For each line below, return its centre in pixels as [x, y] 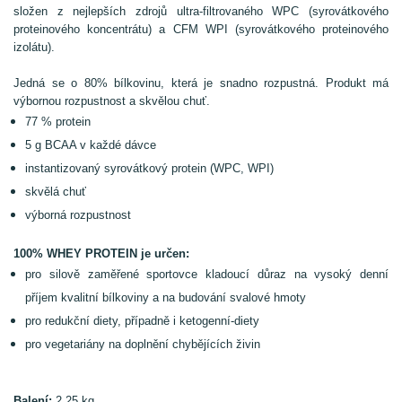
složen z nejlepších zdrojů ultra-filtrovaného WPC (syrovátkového [201, 11]
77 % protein [60, 122]
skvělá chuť [57, 192]
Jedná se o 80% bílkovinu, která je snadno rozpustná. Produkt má [201, 83]
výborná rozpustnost [78, 215]
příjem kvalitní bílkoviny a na [100, 297]
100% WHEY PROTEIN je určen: [101, 253]
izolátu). [34, 47]
